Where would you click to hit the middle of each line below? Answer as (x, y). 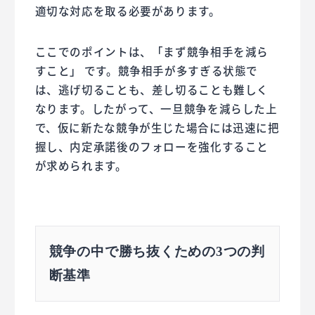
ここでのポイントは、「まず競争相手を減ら (152, 52)
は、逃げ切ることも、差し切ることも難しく (152, 90)
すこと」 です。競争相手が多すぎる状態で (147, 71)
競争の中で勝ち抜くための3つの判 (157, 252)
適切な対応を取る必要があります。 (128, 11)
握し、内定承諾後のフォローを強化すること (152, 147)
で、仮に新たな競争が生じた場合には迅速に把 (157, 128)
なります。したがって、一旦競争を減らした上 (156, 109)
